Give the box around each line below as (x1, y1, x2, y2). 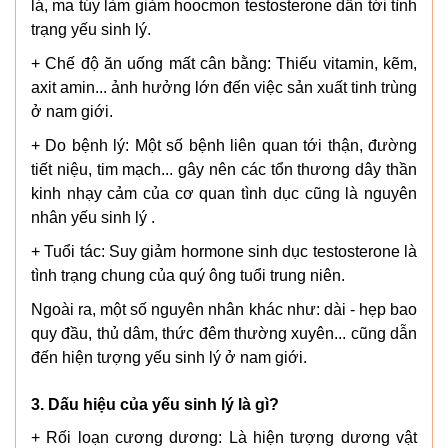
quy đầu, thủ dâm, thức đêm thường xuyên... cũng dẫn (31, 324, 417, 342)
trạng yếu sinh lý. (31, 20, 151, 38)
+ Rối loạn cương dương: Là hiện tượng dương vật (31, 428, 417, 446)
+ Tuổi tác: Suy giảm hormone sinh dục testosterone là (31, 242, 417, 260)
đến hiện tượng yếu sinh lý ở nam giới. (31, 348, 307, 366)
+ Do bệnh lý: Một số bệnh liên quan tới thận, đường (31, 136, 417, 154)
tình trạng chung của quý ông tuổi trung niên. (31, 266, 345, 284)
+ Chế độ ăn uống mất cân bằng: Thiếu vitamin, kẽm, (31, 54, 417, 72)
